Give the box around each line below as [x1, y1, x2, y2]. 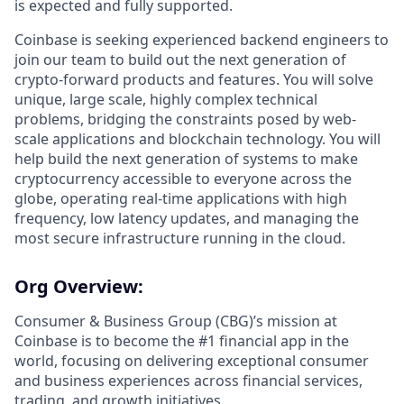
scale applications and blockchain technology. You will [14, 129, 381, 149]
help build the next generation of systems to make [14, 149, 358, 169]
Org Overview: [14, 274, 143, 298]
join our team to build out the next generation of [14, 50, 346, 69]
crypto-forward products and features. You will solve [14, 69, 373, 89]
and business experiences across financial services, [14, 371, 363, 390]
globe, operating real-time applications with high [14, 188, 347, 208]
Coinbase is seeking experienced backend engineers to [14, 30, 389, 50]
